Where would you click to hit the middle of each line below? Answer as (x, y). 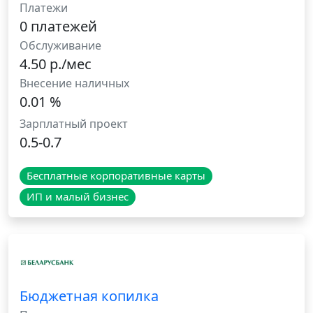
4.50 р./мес (56, 64)
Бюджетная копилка (89, 296)
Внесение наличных (74, 83)
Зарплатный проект (74, 124)
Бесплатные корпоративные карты (116, 176)
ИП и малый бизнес (77, 197)
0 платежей (58, 27)
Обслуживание (60, 46)
